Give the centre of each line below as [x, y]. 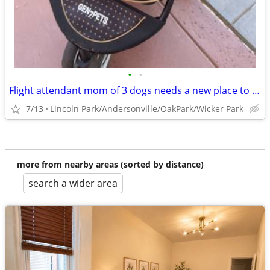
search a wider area [73, 183]
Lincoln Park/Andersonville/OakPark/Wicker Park [147, 109]
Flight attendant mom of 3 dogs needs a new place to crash [256, 90]
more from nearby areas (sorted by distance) [110, 164]
